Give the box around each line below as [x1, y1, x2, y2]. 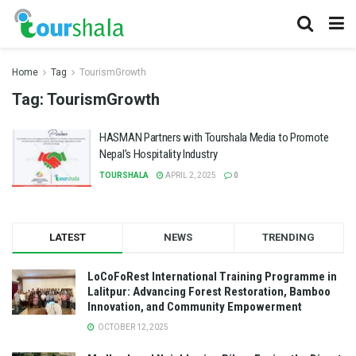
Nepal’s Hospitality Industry [99, 147, 218, 161]
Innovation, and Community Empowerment [87, 299, 302, 314]
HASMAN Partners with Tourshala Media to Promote [99, 130, 329, 145]
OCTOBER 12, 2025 [96, 322, 168, 331]
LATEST [49, 230, 87, 243]
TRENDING [262, 230, 315, 243]
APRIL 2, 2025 [164, 171, 216, 180]
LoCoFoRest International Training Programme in [87, 269, 337, 284]
